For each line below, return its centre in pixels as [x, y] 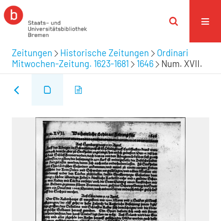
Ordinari [173, 53]
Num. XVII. [182, 63]
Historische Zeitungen [105, 53]
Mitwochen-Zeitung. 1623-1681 [70, 63]
